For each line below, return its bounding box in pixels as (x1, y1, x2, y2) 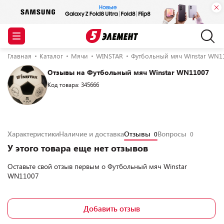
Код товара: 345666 (47, 80, 99, 88)
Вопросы (157, 129, 188, 138)
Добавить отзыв (83, 203, 140, 213)
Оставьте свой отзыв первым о (7, 161, 107, 171)
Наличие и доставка (59, 129, 124, 138)
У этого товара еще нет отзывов (7, 142, 148, 154)
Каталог (39, 51, 63, 60)
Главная (7, 51, 31, 60)
